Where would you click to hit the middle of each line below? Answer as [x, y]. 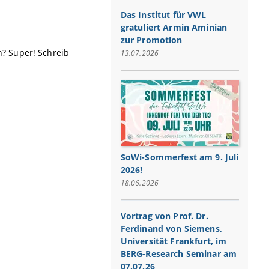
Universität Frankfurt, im [174, 241]
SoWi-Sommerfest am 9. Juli [180, 157]
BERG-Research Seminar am [179, 253]
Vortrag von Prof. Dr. [164, 216]
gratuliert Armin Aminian [174, 28]
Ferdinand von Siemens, [171, 228]
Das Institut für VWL [163, 15]
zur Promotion [151, 40]
